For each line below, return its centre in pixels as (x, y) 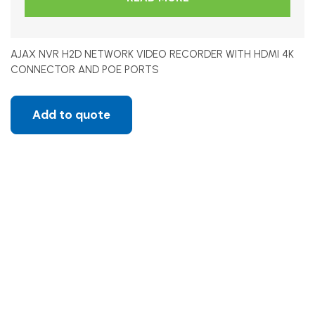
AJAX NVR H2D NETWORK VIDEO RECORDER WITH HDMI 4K (152, 54)
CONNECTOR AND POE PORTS (85, 70)
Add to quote (71, 115)
